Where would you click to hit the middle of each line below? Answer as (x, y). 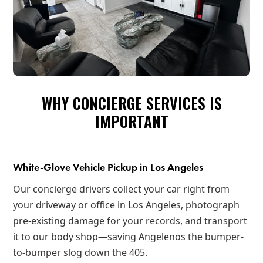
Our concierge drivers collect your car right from (122, 189)
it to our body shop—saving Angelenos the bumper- (129, 237)
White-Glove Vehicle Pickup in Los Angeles (108, 168)
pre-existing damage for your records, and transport (130, 221)
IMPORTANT (131, 122)
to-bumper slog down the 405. (80, 253)
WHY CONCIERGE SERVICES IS (131, 103)
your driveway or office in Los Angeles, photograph (127, 205)
